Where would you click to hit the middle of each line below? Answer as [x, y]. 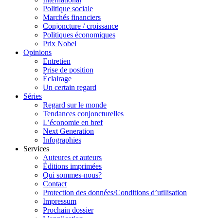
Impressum [60, 201]
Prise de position [68, 70]
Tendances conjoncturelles [83, 114]
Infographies [62, 140]
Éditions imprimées [72, 166]
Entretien [57, 61]
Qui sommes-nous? [72, 175]
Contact [55, 184]
